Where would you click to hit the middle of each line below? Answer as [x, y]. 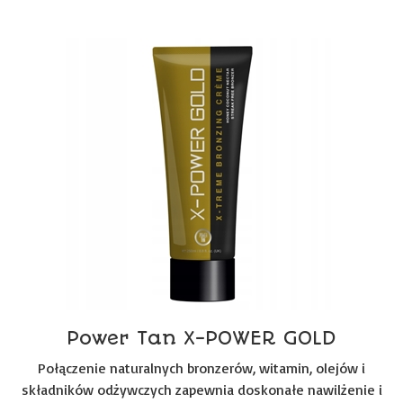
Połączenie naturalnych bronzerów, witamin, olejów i [201, 368]
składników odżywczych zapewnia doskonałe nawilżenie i [201, 390]
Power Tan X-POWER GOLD [201, 338]
